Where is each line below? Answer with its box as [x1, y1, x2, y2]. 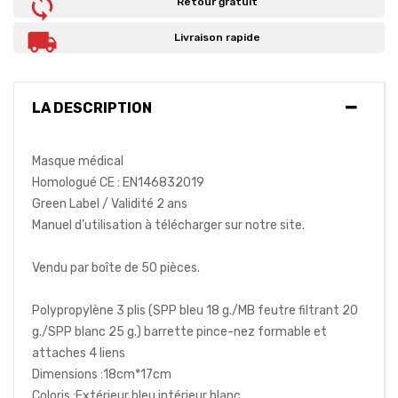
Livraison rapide [173, 31, 260, 44]
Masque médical [32, 154, 123, 170]
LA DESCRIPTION [32, 99, 152, 117]
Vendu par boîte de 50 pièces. [32, 260, 200, 276]
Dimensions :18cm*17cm [32, 367, 171, 383]
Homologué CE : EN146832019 [32, 175, 204, 191]
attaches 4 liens [32, 346, 125, 362]
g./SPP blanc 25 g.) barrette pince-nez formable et [32, 324, 327, 340]
